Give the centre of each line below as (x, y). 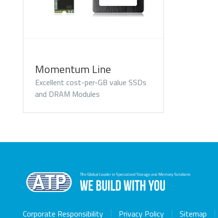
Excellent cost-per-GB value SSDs (91, 82)
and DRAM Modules (67, 94)
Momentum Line (73, 69)
